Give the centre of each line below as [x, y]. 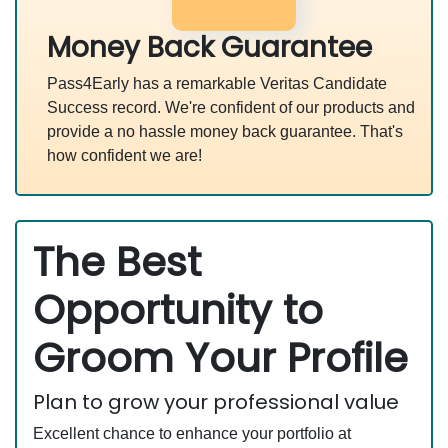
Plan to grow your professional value [216, 402]
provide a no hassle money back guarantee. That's [225, 132]
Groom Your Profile [220, 358]
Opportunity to [178, 310]
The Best [117, 262]
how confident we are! [124, 156]
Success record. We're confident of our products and [231, 108]
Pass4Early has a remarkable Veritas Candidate [217, 84]
